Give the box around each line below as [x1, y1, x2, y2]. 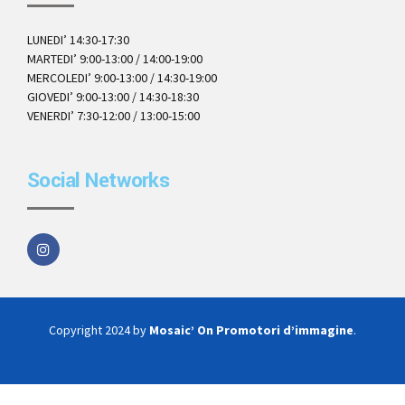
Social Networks [27, 166, 169, 196]
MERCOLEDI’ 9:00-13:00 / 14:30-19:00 [27, 70, 217, 87]
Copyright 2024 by [49, 322, 149, 339]
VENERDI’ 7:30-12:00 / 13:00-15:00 [27, 108, 200, 125]
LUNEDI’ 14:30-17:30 [27, 32, 129, 49]
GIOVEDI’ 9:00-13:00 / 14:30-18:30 [27, 89, 199, 106]
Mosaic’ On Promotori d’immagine [149, 322, 353, 339]
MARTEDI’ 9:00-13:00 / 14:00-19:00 [27, 51, 202, 68]
